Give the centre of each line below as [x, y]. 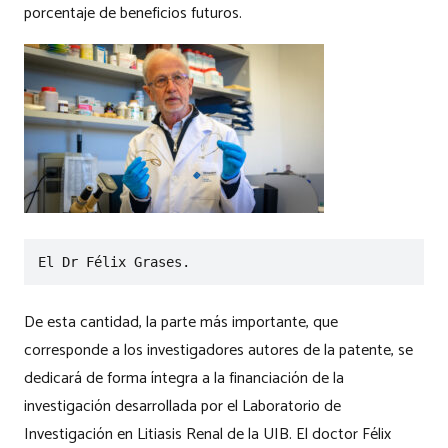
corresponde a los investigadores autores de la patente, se [218, 351]
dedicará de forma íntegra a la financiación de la [184, 379]
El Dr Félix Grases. [114, 261]
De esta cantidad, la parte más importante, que [181, 323]
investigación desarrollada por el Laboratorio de [182, 407]
